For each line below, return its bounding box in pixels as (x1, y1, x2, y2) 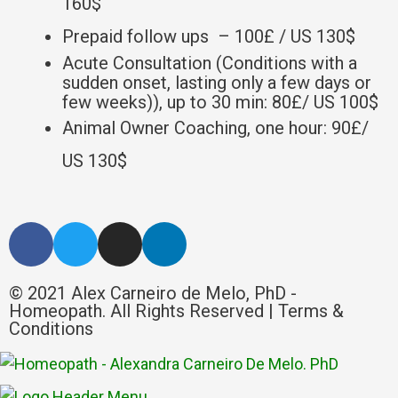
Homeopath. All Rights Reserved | (9, 299, 278, 322)
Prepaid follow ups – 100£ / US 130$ (62, 25, 355, 47)
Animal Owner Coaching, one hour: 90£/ (62, 116, 369, 139)
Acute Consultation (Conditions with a (62, 52, 357, 74)
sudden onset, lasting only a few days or (62, 71, 371, 93)
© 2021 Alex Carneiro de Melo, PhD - (9, 282, 297, 304)
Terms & (278, 299, 344, 322)
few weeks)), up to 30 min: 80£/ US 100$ (62, 91, 378, 113)
